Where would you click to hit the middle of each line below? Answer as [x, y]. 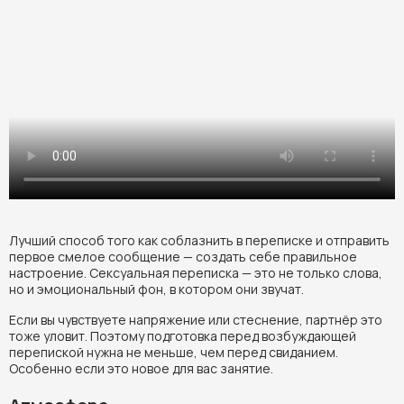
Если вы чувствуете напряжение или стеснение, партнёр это [196, 319]
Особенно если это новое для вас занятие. [141, 368]
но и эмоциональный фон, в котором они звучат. [156, 289]
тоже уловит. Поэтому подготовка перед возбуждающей [183, 335]
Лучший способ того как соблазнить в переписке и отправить [199, 240]
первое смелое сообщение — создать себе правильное [183, 256]
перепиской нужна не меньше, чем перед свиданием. [174, 352]
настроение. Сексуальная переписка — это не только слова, [196, 272]
